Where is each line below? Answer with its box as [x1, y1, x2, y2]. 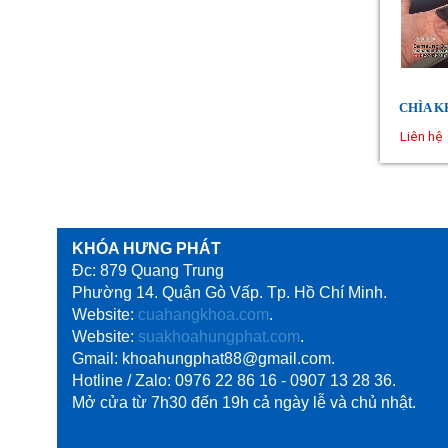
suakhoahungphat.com [138, 327, 300, 345]
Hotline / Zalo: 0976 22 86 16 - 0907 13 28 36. [72, 371, 400, 389]
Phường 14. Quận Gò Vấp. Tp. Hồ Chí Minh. [72, 283, 387, 301]
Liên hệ [399, 127, 443, 145]
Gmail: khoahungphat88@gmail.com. [72, 349, 335, 367]
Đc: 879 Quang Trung [72, 261, 224, 279]
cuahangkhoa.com [138, 305, 269, 323]
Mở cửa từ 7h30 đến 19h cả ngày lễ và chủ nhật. [72, 393, 416, 411]
